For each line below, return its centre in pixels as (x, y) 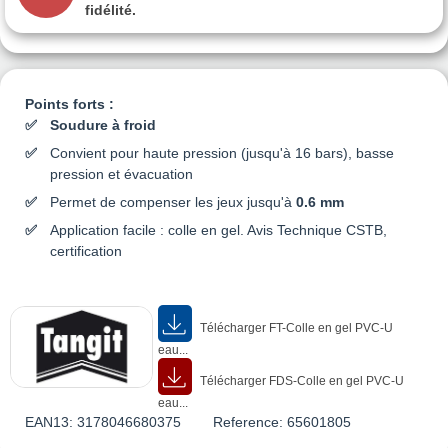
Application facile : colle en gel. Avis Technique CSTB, (218, 229)
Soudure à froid (103, 124)
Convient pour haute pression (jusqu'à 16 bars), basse (222, 152)
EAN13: (49, 421)
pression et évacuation (121, 173)
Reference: (248, 421)
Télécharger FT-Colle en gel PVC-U (294, 327)
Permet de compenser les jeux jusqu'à (173, 201)
